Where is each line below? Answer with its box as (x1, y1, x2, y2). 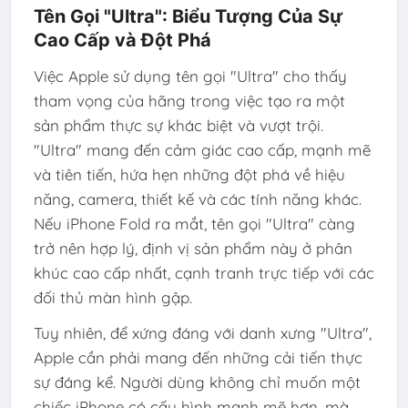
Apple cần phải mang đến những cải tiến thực (33, 348, 362, 368)
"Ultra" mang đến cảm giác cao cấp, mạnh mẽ (33, 139, 371, 159)
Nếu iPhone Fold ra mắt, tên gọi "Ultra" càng (33, 213, 355, 233)
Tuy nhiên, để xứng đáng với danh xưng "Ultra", (33, 323, 372, 343)
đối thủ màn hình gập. (33, 287, 192, 307)
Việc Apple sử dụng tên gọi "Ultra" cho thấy (33, 66, 347, 86)
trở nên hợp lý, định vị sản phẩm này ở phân (33, 238, 352, 258)
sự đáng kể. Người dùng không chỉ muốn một (33, 372, 361, 393)
